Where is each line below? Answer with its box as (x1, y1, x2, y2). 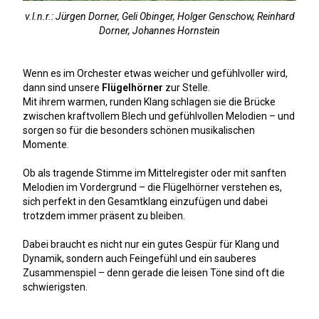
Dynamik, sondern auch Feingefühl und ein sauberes (23, 252, 257, 264)
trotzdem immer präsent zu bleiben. (23, 209, 186, 221)
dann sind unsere (23, 81, 103, 93)
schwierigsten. (23, 281, 88, 293)
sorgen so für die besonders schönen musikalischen (23, 124, 256, 136)
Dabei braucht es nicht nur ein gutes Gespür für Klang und (23, 238, 280, 250)
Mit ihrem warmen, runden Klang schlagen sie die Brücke (23, 95, 276, 108)
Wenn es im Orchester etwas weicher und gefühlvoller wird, (23, 67, 288, 79)
